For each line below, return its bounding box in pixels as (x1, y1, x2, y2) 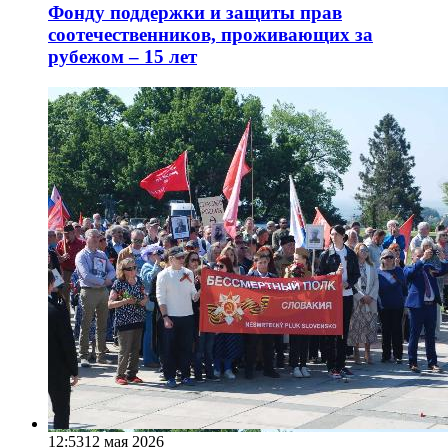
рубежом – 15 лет (48, 46, 197, 68)
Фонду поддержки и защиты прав (48, 2, 342, 24)
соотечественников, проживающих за (48, 24, 373, 46)
